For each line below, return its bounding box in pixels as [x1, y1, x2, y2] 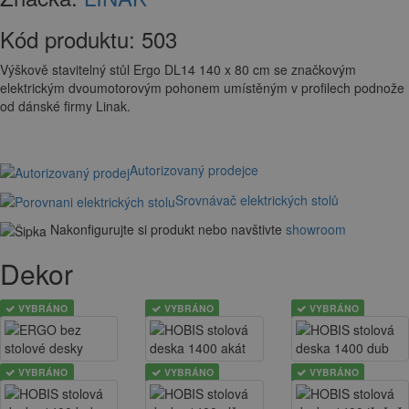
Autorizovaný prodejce [130, 161, 258, 180]
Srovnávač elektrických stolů [175, 190, 339, 209]
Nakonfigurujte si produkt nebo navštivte [47, 219, 286, 238]
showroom [286, 219, 346, 238]
